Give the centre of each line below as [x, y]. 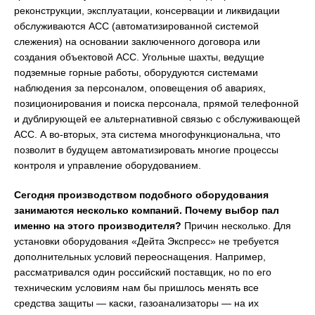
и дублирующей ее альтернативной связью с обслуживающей [157, 118]
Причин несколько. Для [238, 225]
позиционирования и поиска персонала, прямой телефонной [156, 103]
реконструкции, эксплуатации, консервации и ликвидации [147, 10]
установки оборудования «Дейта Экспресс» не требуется [147, 241]
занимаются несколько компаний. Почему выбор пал [147, 210]
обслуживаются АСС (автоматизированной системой [136, 26]
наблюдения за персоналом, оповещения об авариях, [140, 88]
